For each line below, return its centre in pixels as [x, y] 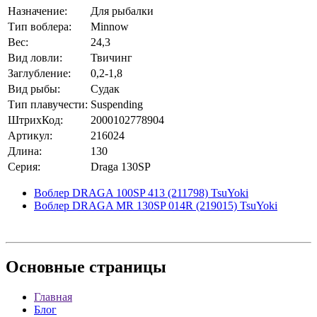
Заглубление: [39, 73]
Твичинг [111, 58]
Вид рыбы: [34, 89]
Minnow [110, 27]
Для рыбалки [122, 11]
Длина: [25, 151]
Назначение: [38, 11]
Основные [45, 266]
